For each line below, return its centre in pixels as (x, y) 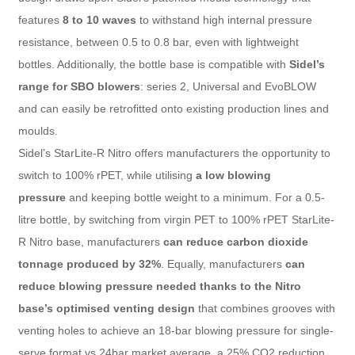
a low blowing (233, 175)
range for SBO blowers (79, 86)
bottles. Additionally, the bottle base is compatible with (153, 64)
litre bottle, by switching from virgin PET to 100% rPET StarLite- (176, 219)
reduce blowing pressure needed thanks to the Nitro (159, 286)
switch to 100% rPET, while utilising (107, 175)
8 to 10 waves (99, 19)
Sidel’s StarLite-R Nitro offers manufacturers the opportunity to (174, 153)
